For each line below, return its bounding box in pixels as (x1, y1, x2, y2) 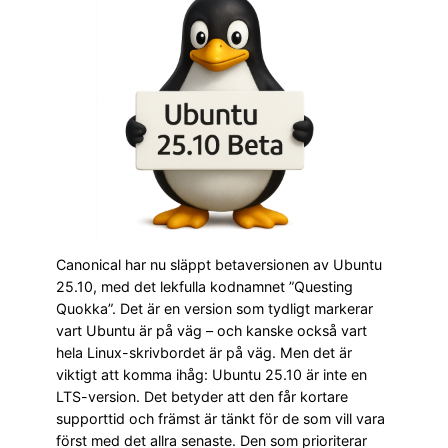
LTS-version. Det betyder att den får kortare (56, 388, 348, 406)
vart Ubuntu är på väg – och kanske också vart (56, 322, 367, 340)
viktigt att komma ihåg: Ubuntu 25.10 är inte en (56, 366, 367, 384)
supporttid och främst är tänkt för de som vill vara (56, 410, 385, 428)
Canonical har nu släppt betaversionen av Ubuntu (56, 256, 382, 274)
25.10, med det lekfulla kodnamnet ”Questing (56, 278, 353, 296)
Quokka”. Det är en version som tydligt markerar (56, 300, 373, 318)
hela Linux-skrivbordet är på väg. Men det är (56, 344, 352, 362)
